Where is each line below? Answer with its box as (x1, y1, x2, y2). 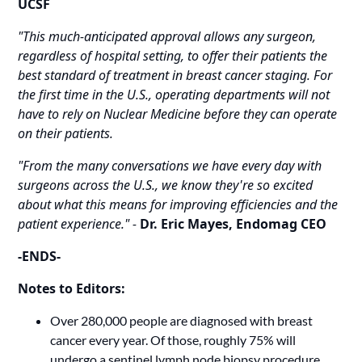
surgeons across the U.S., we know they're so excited (18, 176, 314, 195)
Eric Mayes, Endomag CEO (161, 215, 327, 234)
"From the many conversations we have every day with (18, 157, 322, 175)
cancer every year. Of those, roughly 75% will (50, 332, 297, 348)
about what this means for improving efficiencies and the (18, 196, 339, 214)
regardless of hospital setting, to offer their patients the (18, 47, 328, 65)
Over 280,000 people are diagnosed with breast (50, 313, 314, 329)
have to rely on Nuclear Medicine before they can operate (18, 105, 338, 124)
